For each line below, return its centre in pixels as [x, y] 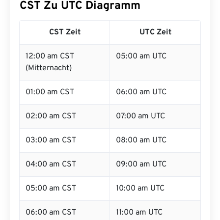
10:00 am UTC [140, 189]
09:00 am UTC [141, 165]
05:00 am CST [51, 189]
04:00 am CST [51, 165]
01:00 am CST [50, 92]
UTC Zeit [155, 32]
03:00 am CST [51, 140]
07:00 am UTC [140, 116]
